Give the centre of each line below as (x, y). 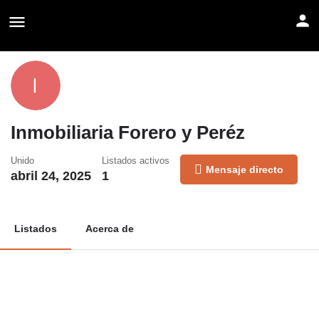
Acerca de (110, 229)
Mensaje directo (245, 169)
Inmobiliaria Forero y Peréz (128, 132)
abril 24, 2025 (51, 176)
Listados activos (136, 161)
